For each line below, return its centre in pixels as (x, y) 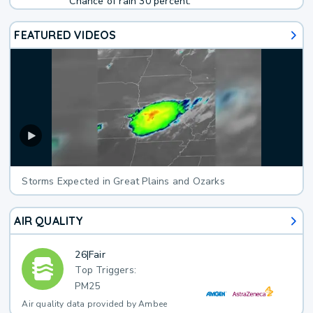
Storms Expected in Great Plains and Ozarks (123, 182)
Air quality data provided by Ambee (95, 304)
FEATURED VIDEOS (65, 35)
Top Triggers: (106, 270)
